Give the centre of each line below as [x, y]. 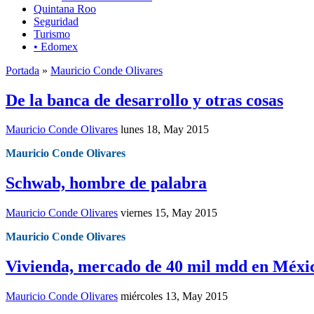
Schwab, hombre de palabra [106, 183]
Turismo [52, 34]
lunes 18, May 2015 [165, 130]
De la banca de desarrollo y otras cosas [144, 100]
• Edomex [56, 46]
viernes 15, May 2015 [169, 213]
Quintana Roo [65, 8]
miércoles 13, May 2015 [174, 296]
